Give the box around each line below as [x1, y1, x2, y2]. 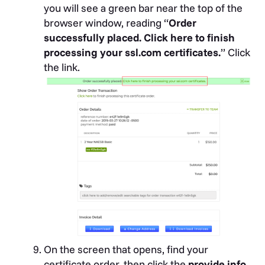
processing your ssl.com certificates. [44, 46, 221, 60]
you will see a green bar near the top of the [44, 1, 243, 15]
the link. [44, 60, 80, 75]
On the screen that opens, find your [44, 243, 208, 257]
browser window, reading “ [44, 16, 169, 30]
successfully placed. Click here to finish [44, 31, 235, 45]
